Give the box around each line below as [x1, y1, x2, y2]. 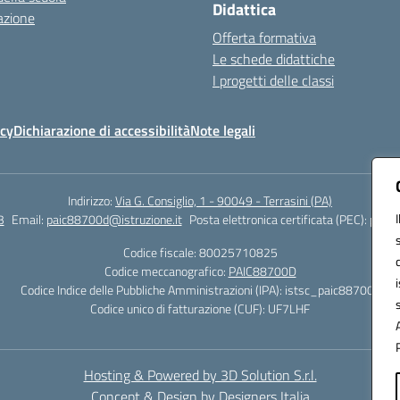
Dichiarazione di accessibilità [13, 120, 190, 141]
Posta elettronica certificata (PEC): [188, 210, 370, 229]
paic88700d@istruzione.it [46, 210, 182, 229]
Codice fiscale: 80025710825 [122, 243, 278, 262]
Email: [11, 210, 46, 229]
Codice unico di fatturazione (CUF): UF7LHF [90, 299, 310, 318]
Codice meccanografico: [104, 262, 229, 280]
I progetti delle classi [212, 70, 334, 91]
